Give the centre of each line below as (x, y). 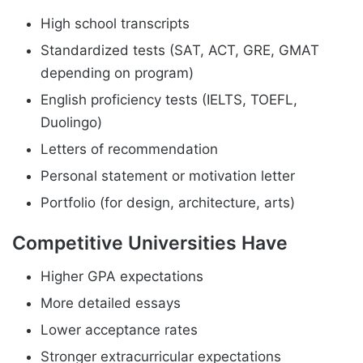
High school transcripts (115, 23)
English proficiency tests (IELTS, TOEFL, (169, 99)
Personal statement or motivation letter (168, 175)
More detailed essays (111, 303)
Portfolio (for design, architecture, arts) (168, 202)
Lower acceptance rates (119, 330)
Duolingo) (71, 122)
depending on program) (117, 73)
